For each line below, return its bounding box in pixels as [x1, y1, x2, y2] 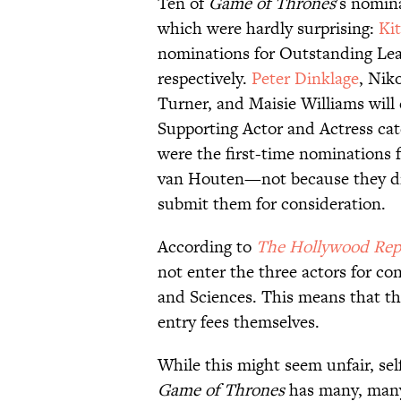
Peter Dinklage [252, 66, 359, 91]
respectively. [158, 66, 252, 91]
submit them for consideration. [158, 192, 386, 217]
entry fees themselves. [158, 310, 320, 335]
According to [158, 235, 256, 260]
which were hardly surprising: [158, 16, 379, 41]
